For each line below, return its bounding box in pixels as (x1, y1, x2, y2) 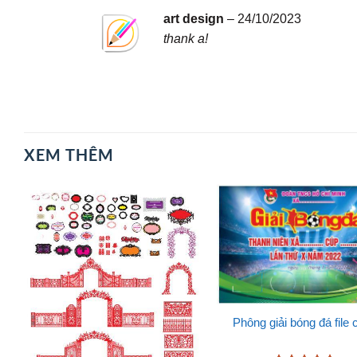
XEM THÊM (24, 145, 115, 165)
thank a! (163, 31, 208, 46)
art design (163, 11, 227, 26)
